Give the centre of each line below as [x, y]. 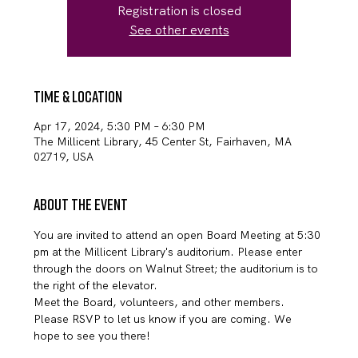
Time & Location [78, 96]
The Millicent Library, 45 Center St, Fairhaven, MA [163, 142]
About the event [81, 204]
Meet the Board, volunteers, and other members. [159, 302]
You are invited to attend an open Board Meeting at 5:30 [179, 235]
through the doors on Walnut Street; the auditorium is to [178, 269]
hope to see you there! [92, 336]
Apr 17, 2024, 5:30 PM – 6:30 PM [120, 127]
